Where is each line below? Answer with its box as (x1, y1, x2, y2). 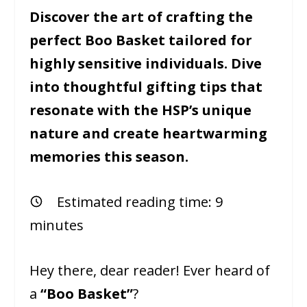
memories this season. (29, 147, 188, 166)
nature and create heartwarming (29, 123, 267, 143)
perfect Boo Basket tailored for (29, 30, 252, 49)
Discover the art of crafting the (29, 7, 253, 26)
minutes (29, 215, 84, 234)
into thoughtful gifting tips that (29, 77, 262, 96)
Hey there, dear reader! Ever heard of (29, 260, 270, 280)
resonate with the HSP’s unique (29, 100, 251, 119)
